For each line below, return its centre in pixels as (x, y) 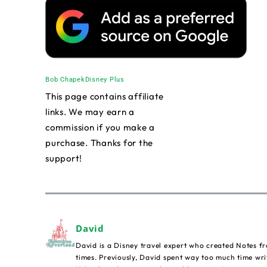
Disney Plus (105, 80)
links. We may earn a (90, 112)
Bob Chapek (65, 80)
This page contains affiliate (105, 97)
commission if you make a (100, 128)
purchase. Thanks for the (99, 143)
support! (64, 159)
